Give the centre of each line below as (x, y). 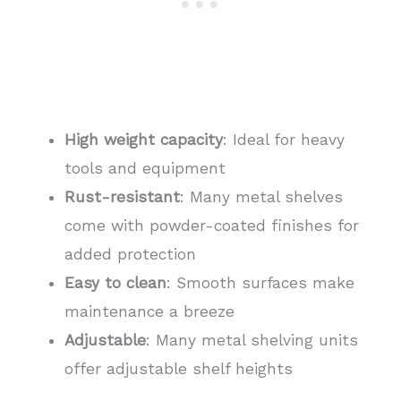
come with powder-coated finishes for (211, 226)
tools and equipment (145, 169)
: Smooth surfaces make (260, 283)
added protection (130, 255)
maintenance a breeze (149, 312)
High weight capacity (143, 140)
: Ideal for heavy (283, 140)
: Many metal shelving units (252, 341)
